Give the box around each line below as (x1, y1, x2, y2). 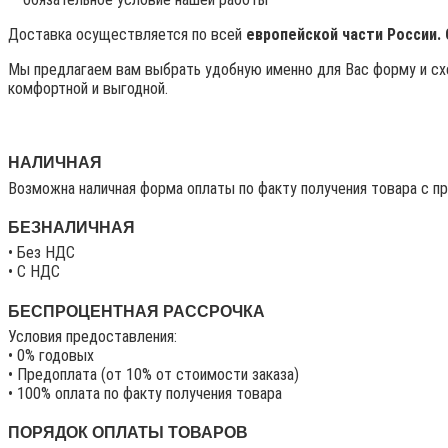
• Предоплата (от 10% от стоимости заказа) (8, 364, 299, 384)
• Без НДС (8, 243, 75, 263)
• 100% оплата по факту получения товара (8, 383, 282, 403)
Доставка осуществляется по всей (8, 25, 246, 45)
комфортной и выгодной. (8, 79, 168, 99)
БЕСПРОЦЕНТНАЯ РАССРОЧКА (8, 302, 265, 320)
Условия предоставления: (8, 326, 177, 346)
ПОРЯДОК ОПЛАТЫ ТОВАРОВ (8, 424, 248, 442)
